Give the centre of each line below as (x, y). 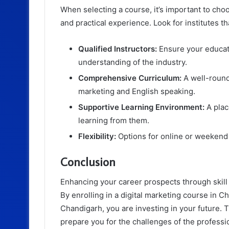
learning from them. (114, 120)
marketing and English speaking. (137, 91)
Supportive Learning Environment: (141, 107)
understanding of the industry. (133, 62)
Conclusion (88, 161)
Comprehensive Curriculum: (130, 78)
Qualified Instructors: (118, 49)
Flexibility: (97, 136)
